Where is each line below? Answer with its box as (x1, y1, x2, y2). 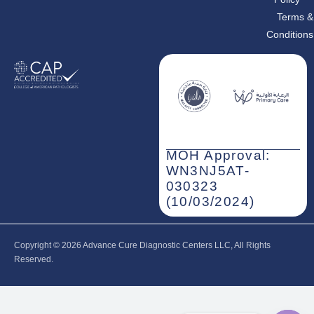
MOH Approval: (165, 147, 271, 163)
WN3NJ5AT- (165, 163, 250, 178)
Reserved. (14, 254, 53, 264)
